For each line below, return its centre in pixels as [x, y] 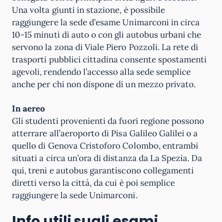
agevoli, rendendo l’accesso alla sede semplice [102, 72]
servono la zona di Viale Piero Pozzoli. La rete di [105, 47]
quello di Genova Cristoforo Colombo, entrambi [105, 146]
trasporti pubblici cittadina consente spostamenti [110, 59]
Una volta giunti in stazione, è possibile [89, 10]
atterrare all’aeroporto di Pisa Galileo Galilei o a [105, 133]
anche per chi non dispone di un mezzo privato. [104, 84]
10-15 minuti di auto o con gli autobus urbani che [107, 35]
